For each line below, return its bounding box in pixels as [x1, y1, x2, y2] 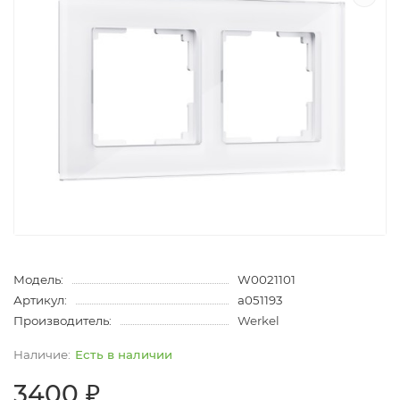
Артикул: [13, 292, 67, 307]
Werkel [237, 312, 279, 328]
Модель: [13, 271, 63, 287]
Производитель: [13, 312, 112, 328]
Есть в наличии [75, 346, 172, 362]
